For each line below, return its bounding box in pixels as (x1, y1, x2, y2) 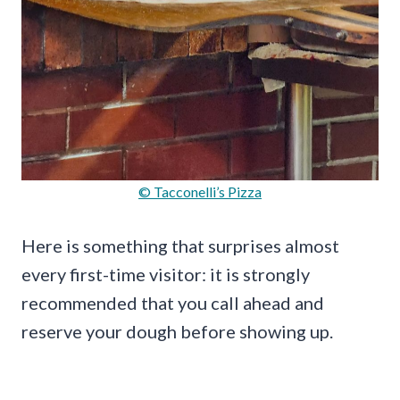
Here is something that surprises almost (21, 235, 339, 257)
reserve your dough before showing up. (21, 321, 333, 343)
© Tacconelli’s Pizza (138, 183, 262, 201)
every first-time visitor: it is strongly (21, 263, 310, 286)
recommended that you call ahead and (21, 292, 324, 314)
